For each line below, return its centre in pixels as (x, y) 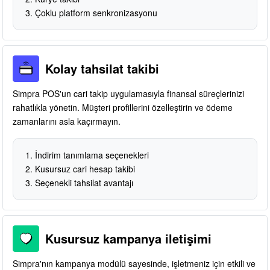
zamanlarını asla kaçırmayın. (67, 121)
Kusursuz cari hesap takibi (85, 168)
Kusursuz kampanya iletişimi (128, 238)
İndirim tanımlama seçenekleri (92, 155)
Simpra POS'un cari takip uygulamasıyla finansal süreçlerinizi (128, 93)
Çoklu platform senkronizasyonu (96, 12)
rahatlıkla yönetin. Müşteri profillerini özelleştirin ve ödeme (123, 107)
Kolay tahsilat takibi (102, 68)
